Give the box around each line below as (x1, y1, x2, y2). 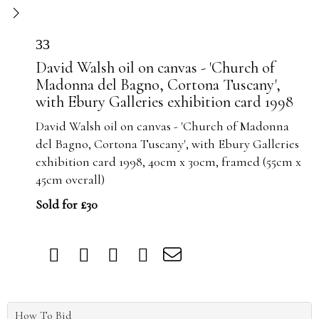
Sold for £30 (36, 197, 98, 212)
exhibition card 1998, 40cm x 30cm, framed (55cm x (36, 154, 301, 169)
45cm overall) (36, 172, 105, 187)
